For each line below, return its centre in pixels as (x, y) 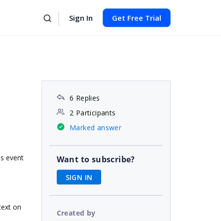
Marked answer (95, 128)
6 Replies (85, 98)
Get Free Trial (137, 18)
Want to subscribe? (96, 159)
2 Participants (92, 113)
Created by (76, 213)
